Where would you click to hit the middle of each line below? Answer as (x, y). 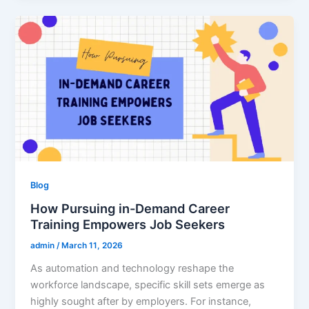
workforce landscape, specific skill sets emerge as (148, 285)
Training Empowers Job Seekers (128, 225)
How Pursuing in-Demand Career (130, 209)
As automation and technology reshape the (132, 269)
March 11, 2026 (92, 246)
